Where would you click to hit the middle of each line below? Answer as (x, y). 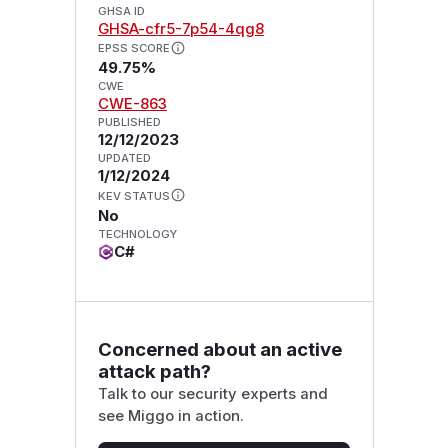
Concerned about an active (219, 349)
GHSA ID (121, 10)
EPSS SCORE (133, 48)
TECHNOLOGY (137, 234)
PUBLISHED (129, 122)
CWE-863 (132, 104)
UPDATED (124, 158)
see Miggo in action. (170, 415)
